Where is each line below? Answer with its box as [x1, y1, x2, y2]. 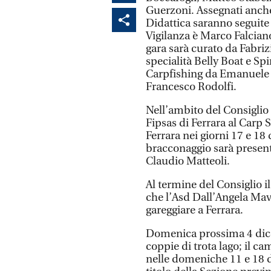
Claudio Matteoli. [146, 154, 230, 168]
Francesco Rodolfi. [146, 80, 237, 93]
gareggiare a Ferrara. [146, 203, 243, 217]
